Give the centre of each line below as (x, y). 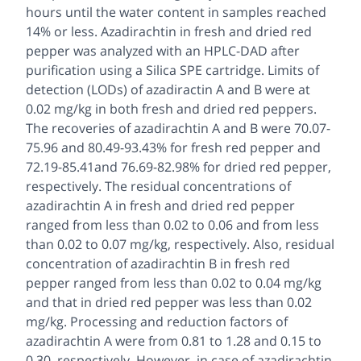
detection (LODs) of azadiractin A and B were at (168, 90)
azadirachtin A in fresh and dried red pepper (160, 206)
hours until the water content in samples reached (176, 12)
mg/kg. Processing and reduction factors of (157, 322)
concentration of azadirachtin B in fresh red (158, 264)
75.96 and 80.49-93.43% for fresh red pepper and (173, 148)
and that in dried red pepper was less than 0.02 (169, 303)
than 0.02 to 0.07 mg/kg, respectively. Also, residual (180, 245)
